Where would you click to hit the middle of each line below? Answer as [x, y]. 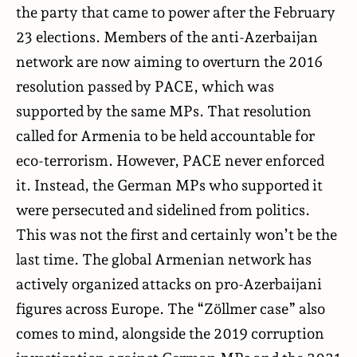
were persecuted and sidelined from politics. [163, 209]
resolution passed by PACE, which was [145, 86]
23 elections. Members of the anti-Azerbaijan [167, 36]
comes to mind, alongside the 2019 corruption [170, 333]
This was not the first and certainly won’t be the [177, 234]
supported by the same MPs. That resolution [164, 110]
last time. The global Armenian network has [164, 259]
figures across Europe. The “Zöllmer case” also [171, 308]
